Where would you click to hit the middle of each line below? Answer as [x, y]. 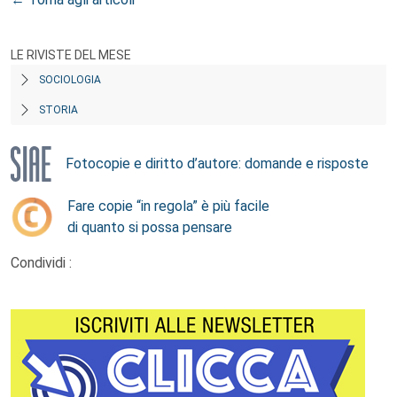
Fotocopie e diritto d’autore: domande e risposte [217, 163]
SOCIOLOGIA [70, 79]
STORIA [58, 109]
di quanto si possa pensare [150, 227]
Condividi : [41, 262]
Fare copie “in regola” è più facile [168, 206]
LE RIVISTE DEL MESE [71, 54]
